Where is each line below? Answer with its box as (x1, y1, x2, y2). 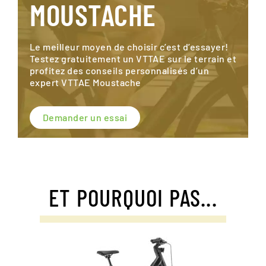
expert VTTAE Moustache (30, 76, 141, 88)
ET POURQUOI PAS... (49, 182, 217, 211)
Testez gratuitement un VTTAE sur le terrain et (30, 52, 237, 64)
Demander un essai (43, 111, 128, 123)
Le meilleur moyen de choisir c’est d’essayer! (30, 40, 229, 52)
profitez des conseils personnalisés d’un (30, 64, 210, 76)
